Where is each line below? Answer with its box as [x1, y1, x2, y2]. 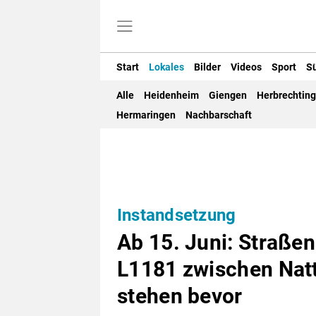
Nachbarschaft [186, 109, 252, 121]
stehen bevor [117, 284, 243, 309]
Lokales [149, 61, 184, 73]
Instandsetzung [117, 205, 236, 226]
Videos [231, 61, 262, 73]
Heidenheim [144, 90, 199, 102]
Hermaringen [116, 109, 176, 121]
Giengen [209, 90, 247, 102]
